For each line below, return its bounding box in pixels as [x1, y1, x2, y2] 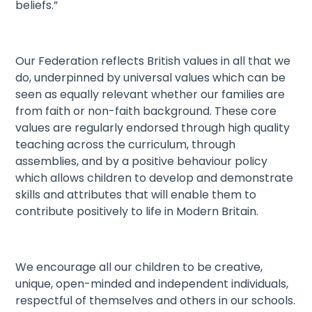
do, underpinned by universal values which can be [15, 70, 286, 86]
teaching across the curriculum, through [15, 136, 236, 153]
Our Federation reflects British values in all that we [15, 53, 291, 70]
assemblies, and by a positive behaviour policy [15, 153, 268, 170]
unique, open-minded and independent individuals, [15, 276, 289, 292]
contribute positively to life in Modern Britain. [15, 203, 259, 220]
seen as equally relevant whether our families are [15, 86, 286, 103]
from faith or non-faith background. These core [15, 103, 277, 120]
